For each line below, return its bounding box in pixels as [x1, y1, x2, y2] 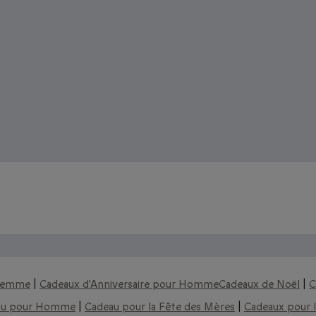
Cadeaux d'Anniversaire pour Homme [39, 276, 219, 291]
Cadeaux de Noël [219, 276, 300, 291]
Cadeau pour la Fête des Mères [85, 299, 235, 314]
